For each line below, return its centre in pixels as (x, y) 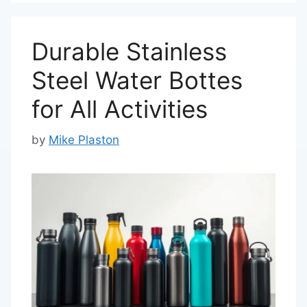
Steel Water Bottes (137, 80)
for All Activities (120, 109)
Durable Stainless (129, 51)
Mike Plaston (84, 139)
